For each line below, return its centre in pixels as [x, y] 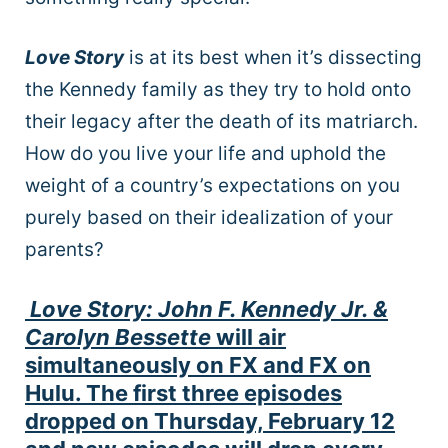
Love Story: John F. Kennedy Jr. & [209, 308]
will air [251, 336]
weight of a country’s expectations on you [212, 186]
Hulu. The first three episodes [183, 392]
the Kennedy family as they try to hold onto [218, 90]
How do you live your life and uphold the [205, 154]
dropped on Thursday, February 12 [210, 420]
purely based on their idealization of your [209, 218]
